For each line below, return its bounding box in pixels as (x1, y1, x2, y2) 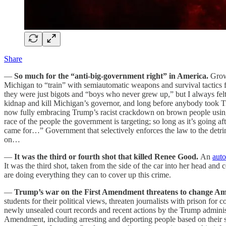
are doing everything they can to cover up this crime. (4, 170, 171, 179)
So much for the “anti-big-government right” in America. (14, 71, 210, 80)
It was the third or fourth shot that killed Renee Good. (14, 152, 200, 161)
